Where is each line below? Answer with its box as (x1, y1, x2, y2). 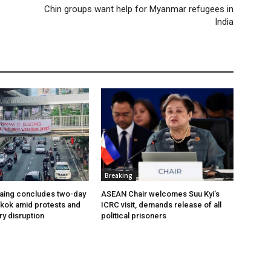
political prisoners (101, 211, 167, 220)
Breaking (105, 171, 133, 180)
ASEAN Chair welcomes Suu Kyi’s (101, 189, 220, 198)
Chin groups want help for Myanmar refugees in (44, 3, 233, 15)
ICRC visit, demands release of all (101, 200, 222, 209)
